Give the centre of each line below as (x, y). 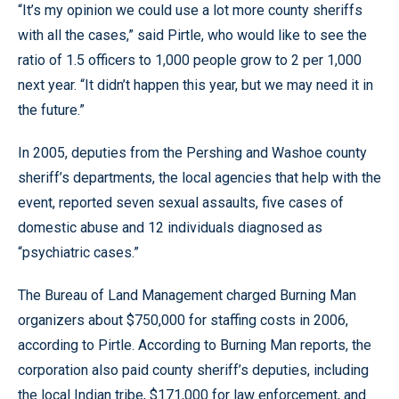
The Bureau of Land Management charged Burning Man (187, 295)
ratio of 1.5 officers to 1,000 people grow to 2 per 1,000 (190, 60)
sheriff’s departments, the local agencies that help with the (199, 178)
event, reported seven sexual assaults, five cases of (181, 203)
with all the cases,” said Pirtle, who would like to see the (192, 35)
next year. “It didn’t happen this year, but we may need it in (195, 85)
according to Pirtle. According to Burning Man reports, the (195, 345)
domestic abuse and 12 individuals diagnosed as (170, 228)
